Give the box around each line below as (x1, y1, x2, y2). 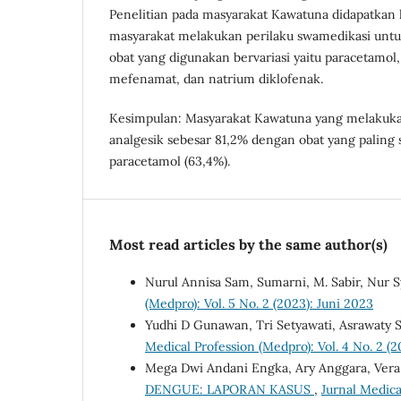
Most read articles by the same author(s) (109, 235, 388, 253)
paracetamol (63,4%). (109, 152, 230, 169)
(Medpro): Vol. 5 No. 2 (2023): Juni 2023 (145, 294, 373, 311)
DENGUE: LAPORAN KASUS (145, 380, 314, 397)
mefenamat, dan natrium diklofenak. (109, 70, 323, 87)
